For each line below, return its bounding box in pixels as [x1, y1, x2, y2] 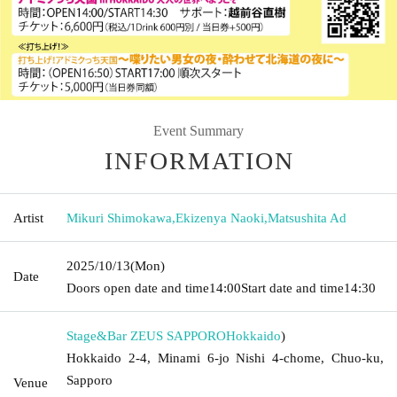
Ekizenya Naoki [175, 210, 264, 225]
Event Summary [153, 122, 244, 138]
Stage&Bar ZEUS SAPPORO [66, 328, 226, 343]
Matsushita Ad [268, 210, 346, 225]
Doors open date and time [66, 280, 209, 295]
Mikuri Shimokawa [66, 210, 172, 225]
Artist [13, 210, 43, 225]
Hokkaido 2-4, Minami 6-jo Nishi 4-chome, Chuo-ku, [66, 350, 384, 365]
